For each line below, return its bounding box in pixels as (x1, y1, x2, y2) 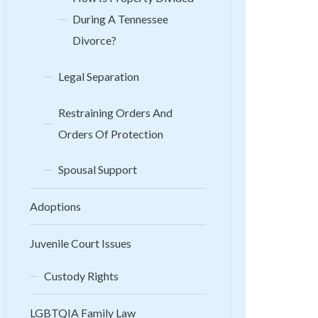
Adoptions (30, 199, 81, 214)
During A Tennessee (72, 11, 168, 26)
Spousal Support (58, 163, 137, 177)
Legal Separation (58, 69, 139, 83)
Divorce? (72, 33, 116, 47)
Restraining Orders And (58, 105, 172, 119)
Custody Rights (44, 268, 119, 283)
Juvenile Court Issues (30, 236, 131, 250)
